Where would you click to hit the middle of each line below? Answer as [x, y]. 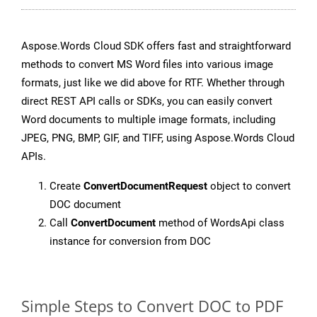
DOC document [85, 205]
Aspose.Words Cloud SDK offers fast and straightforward [156, 46]
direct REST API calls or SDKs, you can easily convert [147, 102]
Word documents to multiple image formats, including [148, 120]
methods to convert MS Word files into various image [147, 65]
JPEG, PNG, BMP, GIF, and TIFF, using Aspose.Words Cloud [158, 138]
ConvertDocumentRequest [145, 186]
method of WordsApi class [220, 223]
